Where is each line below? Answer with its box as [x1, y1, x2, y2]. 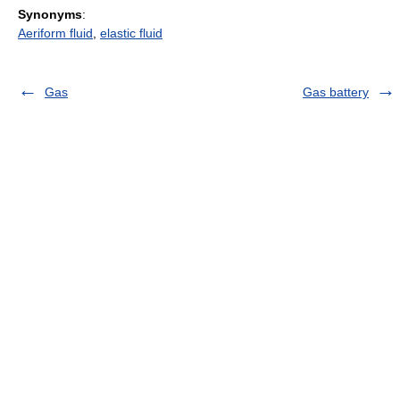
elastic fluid [100, 26, 162, 40]
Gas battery [303, 85, 369, 99]
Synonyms [18, 7, 82, 21]
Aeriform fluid [18, 26, 93, 40]
